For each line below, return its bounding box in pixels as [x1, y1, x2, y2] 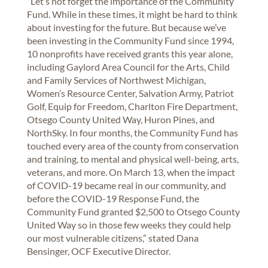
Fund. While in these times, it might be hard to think [26, 8, 237, 20]
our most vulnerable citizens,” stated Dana [26, 232, 199, 243]
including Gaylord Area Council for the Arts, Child [26, 60, 230, 72]
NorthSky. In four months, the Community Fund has [26, 126, 238, 138]
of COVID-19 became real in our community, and [26, 179, 226, 191]
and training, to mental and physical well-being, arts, [26, 153, 239, 165]
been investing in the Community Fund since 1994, [26, 34, 234, 46]
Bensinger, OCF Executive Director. [26, 245, 170, 257]
